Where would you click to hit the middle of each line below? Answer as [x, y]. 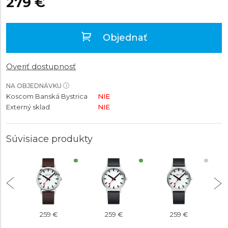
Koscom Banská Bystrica [47, 96]
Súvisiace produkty [49, 139]
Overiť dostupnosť [41, 66]
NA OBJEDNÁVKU [34, 86]
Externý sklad [28, 107]
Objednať [123, 38]
